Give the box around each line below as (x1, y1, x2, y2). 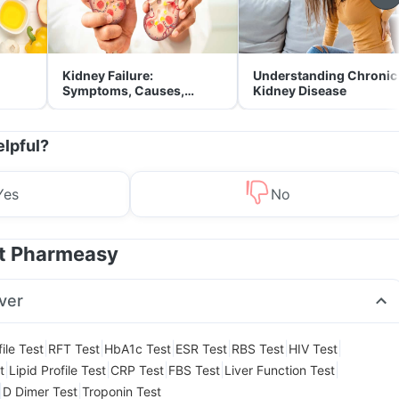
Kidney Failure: (62, 68, 153, 83)
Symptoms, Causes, (62, 83, 184, 98)
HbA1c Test (104, 340, 171, 356)
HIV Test (289, 340, 338, 356)
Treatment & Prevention (62, 98, 205, 113)
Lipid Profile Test (9, 362, 106, 378)
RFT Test (48, 340, 100, 356)
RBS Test (232, 340, 284, 356)
